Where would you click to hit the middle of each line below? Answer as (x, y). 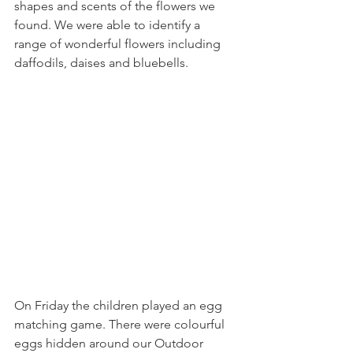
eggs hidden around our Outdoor (110, 343)
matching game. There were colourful (121, 324)
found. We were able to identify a (109, 25)
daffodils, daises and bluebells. (101, 63)
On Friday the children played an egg (120, 305)
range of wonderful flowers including (119, 44)
